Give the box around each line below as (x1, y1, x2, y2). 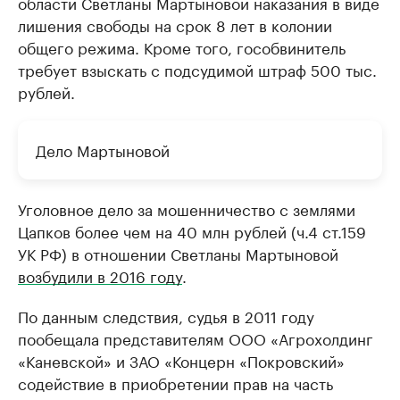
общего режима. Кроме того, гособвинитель (18, 35, 346, 58)
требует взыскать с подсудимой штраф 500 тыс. (18, 57, 377, 80)
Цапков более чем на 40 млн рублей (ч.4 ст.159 (18, 219, 366, 242)
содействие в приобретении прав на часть (18, 371, 333, 394)
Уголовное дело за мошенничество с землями (18, 196, 355, 220)
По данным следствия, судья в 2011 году (18, 304, 314, 327)
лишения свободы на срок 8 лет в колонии (18, 12, 332, 36)
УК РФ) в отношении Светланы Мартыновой (18, 241, 338, 264)
